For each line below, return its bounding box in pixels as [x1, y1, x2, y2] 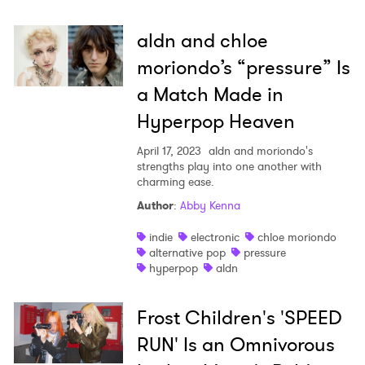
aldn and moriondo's [204, 143, 313, 160]
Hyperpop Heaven [136, 108, 295, 136]
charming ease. [136, 174, 214, 191]
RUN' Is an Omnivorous [136, 331, 335, 359]
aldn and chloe [136, 27, 268, 55]
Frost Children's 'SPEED [136, 304, 342, 332]
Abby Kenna [179, 197, 240, 214]
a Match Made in [136, 81, 284, 109]
